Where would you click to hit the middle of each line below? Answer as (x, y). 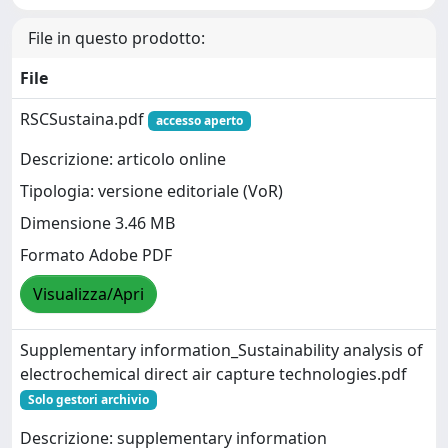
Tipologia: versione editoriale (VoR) (151, 191)
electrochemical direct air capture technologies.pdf (213, 374)
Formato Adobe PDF (96, 255)
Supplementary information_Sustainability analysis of (221, 350)
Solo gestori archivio (88, 399)
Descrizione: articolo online (123, 159)
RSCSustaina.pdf (84, 119)
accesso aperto (199, 120)
